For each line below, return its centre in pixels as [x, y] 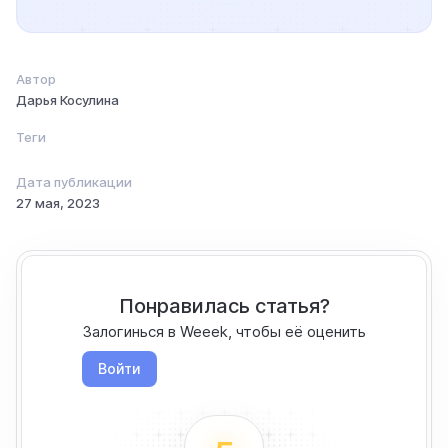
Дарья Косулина [67, 100]
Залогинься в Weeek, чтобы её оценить [224, 332]
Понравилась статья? [224, 306]
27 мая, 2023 [58, 203]
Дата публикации [74, 182]
